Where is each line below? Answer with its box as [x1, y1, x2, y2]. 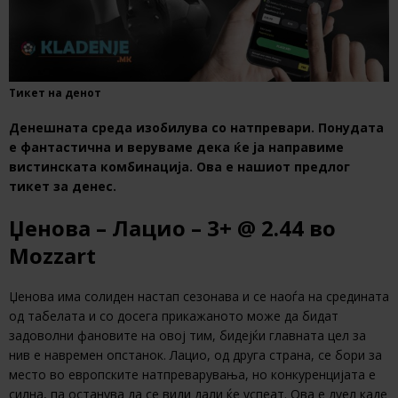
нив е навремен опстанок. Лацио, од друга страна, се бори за [9, 346, 382, 364]
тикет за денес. [9, 178, 116, 195]
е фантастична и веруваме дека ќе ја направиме [9, 139, 344, 156]
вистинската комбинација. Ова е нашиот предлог [9, 158, 350, 176]
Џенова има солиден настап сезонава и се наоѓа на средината [9, 288, 389, 306]
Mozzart [9, 241, 96, 271]
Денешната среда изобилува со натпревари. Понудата [9, 119, 384, 137]
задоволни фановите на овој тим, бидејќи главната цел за [9, 327, 366, 345]
